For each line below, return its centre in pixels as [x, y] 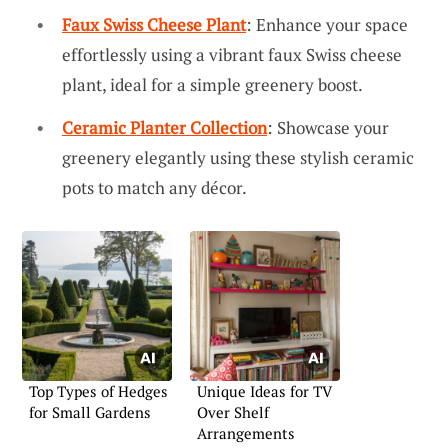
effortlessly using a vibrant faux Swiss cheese [232, 54]
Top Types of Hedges [98, 391]
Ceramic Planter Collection [164, 128]
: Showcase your [328, 128]
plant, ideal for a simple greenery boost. [212, 84]
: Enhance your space [327, 24]
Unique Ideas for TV [264, 391]
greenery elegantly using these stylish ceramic [238, 158]
